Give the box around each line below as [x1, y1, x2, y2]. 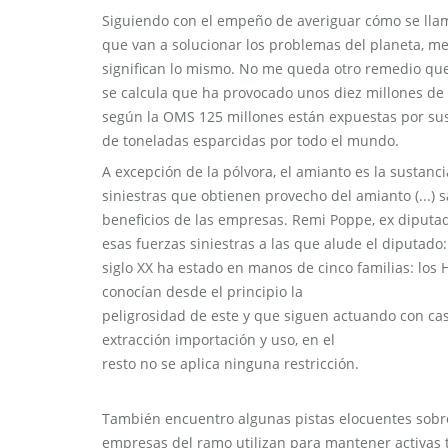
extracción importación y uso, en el [102, 330, 335, 349]
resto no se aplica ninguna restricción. [102, 354, 363, 373]
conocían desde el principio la [102, 282, 303, 301]
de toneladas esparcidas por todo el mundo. [102, 131, 403, 150]
